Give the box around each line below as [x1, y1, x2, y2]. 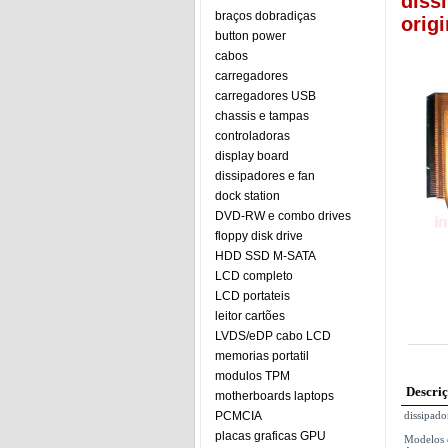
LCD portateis [215, 289, 290, 303]
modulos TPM [215, 369, 290, 383]
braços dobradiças [215, 9, 316, 23]
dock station [215, 189, 280, 203]
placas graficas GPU [215, 429, 326, 443]
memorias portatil [215, 349, 309, 363]
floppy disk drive [215, 229, 303, 243]
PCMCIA [215, 409, 262, 423]
